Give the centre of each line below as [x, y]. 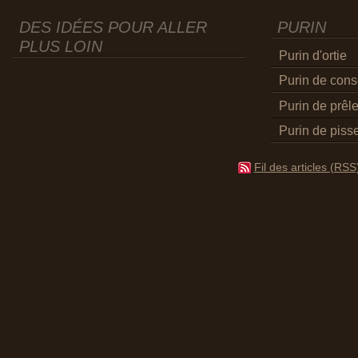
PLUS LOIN [61, 47]
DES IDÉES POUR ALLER [113, 28]
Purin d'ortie [312, 55]
